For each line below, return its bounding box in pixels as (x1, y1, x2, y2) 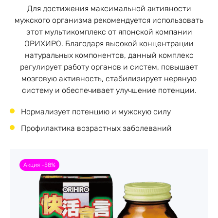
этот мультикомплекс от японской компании (26, 27, 192, 36)
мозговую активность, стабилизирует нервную (21, 74, 197, 83)
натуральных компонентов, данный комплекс (24, 51, 194, 60)
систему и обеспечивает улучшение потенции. (21, 86, 197, 95)
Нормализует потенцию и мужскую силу (21, 107, 171, 116)
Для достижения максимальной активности (27, 4, 191, 13)
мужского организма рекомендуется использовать (15, 16, 203, 25)
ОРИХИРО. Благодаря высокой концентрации (24, 39, 194, 48)
